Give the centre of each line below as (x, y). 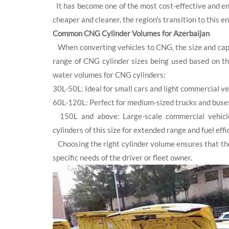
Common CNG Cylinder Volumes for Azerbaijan (131, 33)
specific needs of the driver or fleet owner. (123, 158)
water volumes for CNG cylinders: (109, 75)
